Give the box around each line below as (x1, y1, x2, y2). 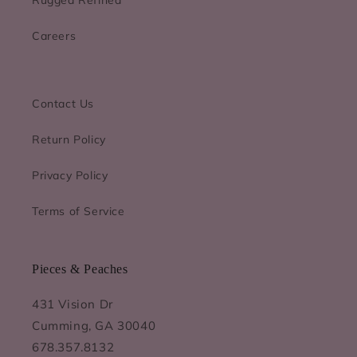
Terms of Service (32, 203, 125, 218)
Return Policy (32, 131, 106, 147)
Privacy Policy (32, 167, 108, 182)
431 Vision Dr (32, 296, 113, 312)
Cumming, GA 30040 (32, 317, 156, 333)
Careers (32, 28, 76, 43)
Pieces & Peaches (32, 261, 128, 276)
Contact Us (32, 96, 94, 111)
